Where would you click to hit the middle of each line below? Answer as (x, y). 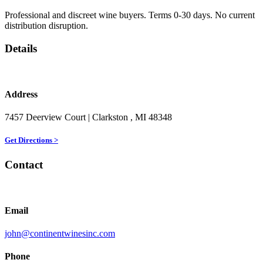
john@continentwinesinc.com (60, 233)
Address (21, 94)
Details (21, 48)
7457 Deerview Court (46, 117)
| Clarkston (109, 117)
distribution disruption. (46, 26)
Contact (24, 164)
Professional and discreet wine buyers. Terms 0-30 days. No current (130, 15)
